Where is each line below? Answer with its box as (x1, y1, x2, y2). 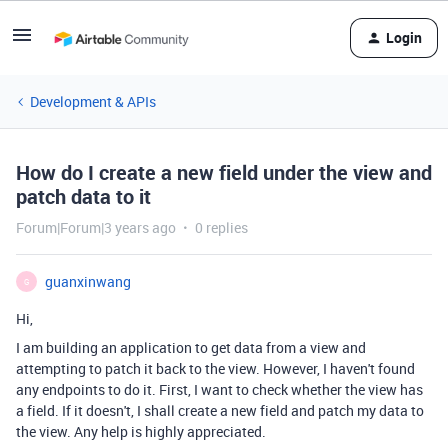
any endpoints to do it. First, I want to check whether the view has (16, 380, 423, 399)
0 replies (195, 218, 248, 237)
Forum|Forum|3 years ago (16, 218, 176, 237)
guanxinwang (45, 272, 131, 291)
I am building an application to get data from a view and (16, 338, 366, 357)
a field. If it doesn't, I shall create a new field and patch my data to (16, 401, 424, 420)
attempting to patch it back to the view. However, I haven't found (16, 359, 415, 378)
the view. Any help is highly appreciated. (16, 422, 266, 441)
